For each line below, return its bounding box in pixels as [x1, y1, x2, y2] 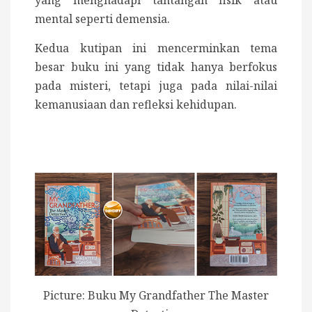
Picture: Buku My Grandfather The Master [43, 288, 269, 304]
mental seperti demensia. [35, 10, 170, 26]
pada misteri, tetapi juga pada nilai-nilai [35, 77, 277, 93]
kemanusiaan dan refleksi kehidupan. [35, 96, 237, 112]
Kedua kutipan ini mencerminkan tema [35, 40, 277, 56]
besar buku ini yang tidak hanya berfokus [35, 58, 277, 75]
